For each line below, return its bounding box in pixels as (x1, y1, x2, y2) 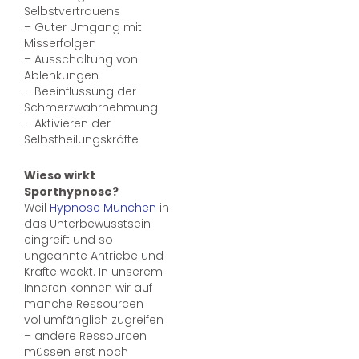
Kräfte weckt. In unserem (24, 263, 163, 280)
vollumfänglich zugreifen (24, 311, 163, 328)
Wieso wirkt (24, 167, 95, 184)
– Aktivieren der (24, 115, 111, 132)
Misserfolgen (24, 35, 96, 52)
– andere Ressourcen (24, 327, 147, 344)
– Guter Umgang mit (24, 19, 142, 36)
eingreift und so (24, 231, 113, 248)
